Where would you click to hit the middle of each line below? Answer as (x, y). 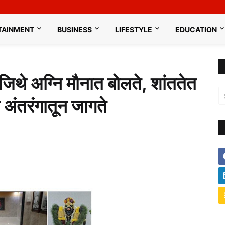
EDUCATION (196, 29)
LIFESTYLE (134, 29)
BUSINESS (75, 29)
